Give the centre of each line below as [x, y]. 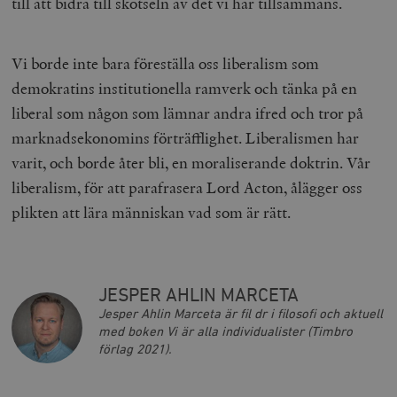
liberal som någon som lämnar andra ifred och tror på [188, 113]
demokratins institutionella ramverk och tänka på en [185, 89]
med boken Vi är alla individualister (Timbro [225, 332]
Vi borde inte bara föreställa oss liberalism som [166, 64]
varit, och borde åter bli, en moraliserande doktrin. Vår [191, 163]
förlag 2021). [135, 350]
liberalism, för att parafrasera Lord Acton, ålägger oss [187, 188]
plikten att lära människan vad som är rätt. [152, 213]
